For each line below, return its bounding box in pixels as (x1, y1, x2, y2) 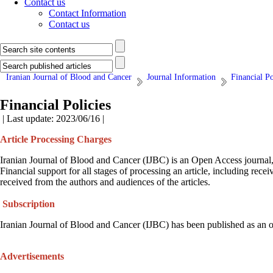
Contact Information (49, 8, 126, 18)
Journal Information (147, 73, 216, 82)
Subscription (2, 199, 55, 209)
